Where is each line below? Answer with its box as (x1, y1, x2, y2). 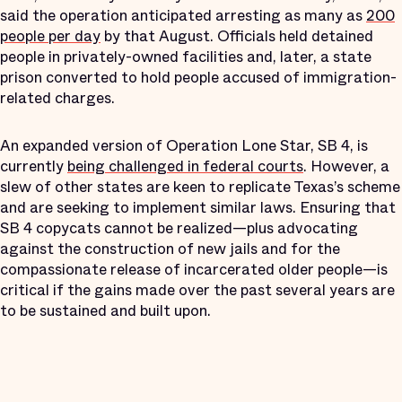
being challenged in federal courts (67, 154, 303, 178)
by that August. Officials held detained (100, 24, 373, 48)
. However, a (303, 154, 389, 178)
